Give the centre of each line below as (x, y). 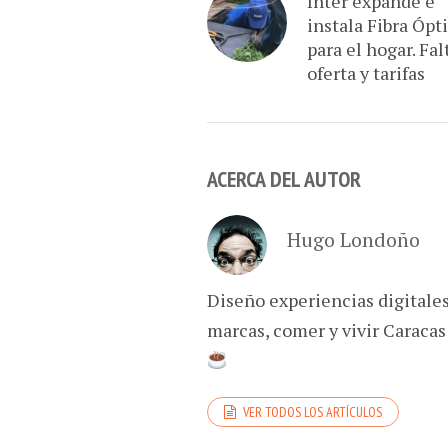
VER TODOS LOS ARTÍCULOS (312, 412)
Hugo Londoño (353, 240)
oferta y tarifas (366, 73)
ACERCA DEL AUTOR (284, 179)
